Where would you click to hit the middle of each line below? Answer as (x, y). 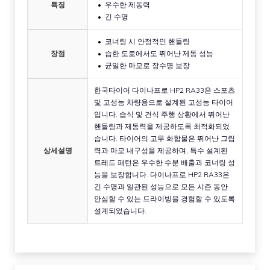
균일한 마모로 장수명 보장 (147, 65)
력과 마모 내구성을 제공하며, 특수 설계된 (161, 150)
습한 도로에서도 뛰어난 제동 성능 (159, 53)
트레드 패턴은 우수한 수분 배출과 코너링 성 (165, 162)
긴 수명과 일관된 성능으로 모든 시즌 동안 (161, 186)
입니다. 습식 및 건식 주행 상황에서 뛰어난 (162, 114)
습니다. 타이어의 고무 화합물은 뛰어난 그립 (165, 138)
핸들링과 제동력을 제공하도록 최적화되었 (162, 126)
